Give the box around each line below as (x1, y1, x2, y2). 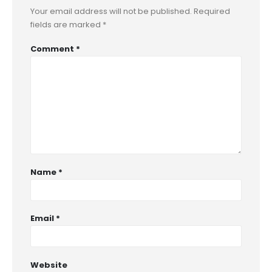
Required (194, 5, 230, 17)
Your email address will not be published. (30, 5, 192, 17)
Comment (30, 43, 76, 55)
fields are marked (30, 18, 103, 30)
